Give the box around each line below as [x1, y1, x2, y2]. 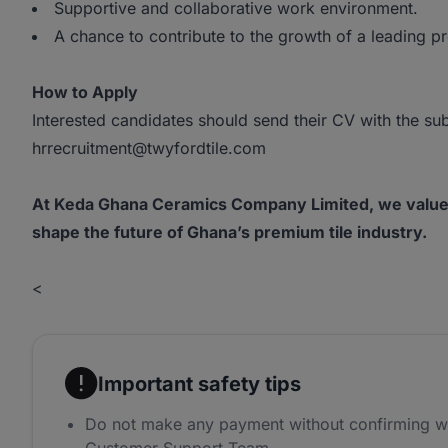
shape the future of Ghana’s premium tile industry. [32, 222, 427, 242]
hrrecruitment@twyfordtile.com [32, 138, 266, 158]
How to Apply [32, 82, 138, 102]
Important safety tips [98, 371, 301, 396]
